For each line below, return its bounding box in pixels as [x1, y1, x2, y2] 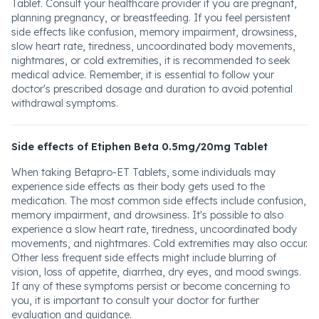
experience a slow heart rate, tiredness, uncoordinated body [11, 223, 297, 236]
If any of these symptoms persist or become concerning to [11, 280, 290, 293]
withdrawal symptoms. [11, 97, 118, 110]
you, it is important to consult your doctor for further [11, 294, 259, 307]
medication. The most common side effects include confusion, [11, 194, 306, 207]
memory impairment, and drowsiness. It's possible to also [11, 209, 283, 221]
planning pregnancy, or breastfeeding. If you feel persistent [11, 11, 291, 24]
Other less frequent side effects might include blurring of [11, 251, 276, 264]
